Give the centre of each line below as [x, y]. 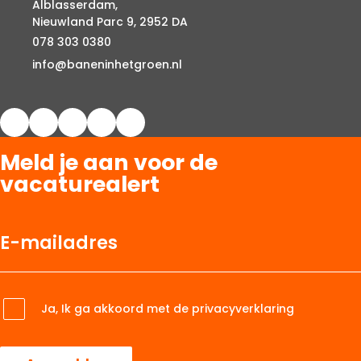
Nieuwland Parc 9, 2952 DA [110, 22]
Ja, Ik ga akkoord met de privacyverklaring [168, 309]
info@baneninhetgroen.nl [107, 64]
